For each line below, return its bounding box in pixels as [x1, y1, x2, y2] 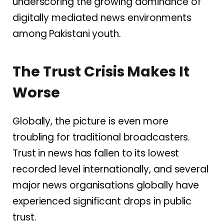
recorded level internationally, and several [12, 162, 208, 176]
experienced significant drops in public [12, 194, 192, 208]
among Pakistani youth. [12, 26, 121, 40]
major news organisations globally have [12, 178, 199, 192]
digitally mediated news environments [12, 10, 191, 24]
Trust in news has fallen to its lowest [12, 146, 179, 160]
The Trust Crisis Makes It [12, 61, 189, 82]
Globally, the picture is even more [12, 114, 168, 128]
